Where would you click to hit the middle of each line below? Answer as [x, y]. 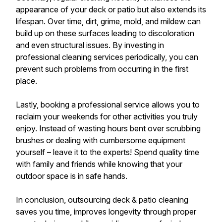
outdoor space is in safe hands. [72, 176]
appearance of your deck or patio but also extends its [111, 10]
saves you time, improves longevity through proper [106, 212]
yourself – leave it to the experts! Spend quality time [108, 152]
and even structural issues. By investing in [90, 45]
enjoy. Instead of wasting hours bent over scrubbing [108, 129]
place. [27, 81]
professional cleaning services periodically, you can [107, 57]
